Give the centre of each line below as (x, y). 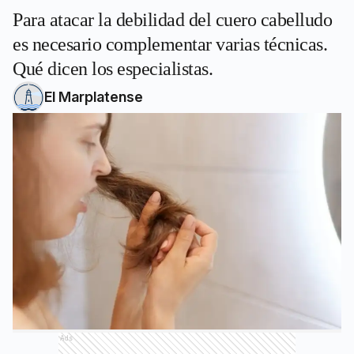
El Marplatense (94, 97)
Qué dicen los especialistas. (113, 69)
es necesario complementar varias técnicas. (170, 44)
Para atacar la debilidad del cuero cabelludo (172, 20)
